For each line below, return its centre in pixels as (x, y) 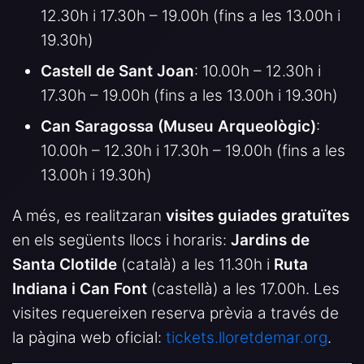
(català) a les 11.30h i (195, 264)
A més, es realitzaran (89, 215)
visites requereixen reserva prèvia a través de (175, 313)
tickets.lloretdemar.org (247, 337)
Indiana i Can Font (80, 288)
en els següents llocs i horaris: (121, 240)
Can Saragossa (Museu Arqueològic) (178, 126)
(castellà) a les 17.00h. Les (243, 288)
